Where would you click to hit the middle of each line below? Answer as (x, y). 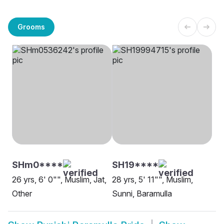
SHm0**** (37, 165)
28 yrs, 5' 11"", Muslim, (152, 180)
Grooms (31, 26)
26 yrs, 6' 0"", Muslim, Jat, (59, 180)
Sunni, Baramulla (142, 194)
